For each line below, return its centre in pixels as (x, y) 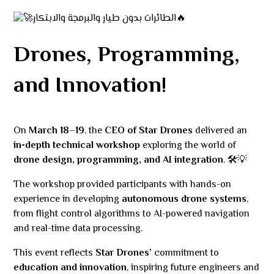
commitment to (186, 254)
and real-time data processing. (78, 229)
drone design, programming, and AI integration (119, 161)
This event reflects (55, 254)
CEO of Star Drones (149, 131)
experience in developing (68, 200)
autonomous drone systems (184, 200)
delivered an (220, 131)
